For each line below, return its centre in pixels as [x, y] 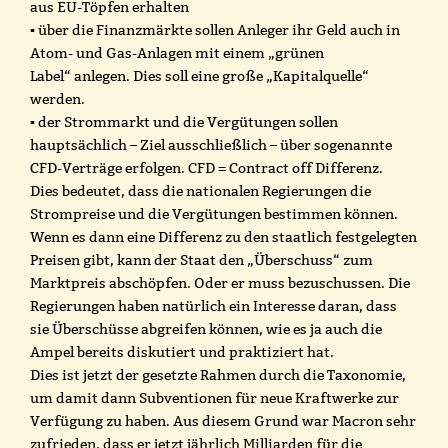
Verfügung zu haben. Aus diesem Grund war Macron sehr [223, 420]
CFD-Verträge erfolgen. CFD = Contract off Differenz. [206, 167]
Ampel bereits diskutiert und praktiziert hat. [182, 351]
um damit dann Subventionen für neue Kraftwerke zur [214, 397]
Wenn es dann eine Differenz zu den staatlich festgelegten [223, 236]
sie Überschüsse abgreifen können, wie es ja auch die [206, 328]
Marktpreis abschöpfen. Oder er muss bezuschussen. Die [220, 282]
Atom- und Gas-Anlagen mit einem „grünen [177, 52]
